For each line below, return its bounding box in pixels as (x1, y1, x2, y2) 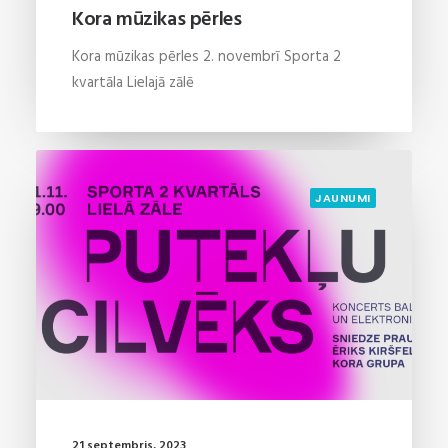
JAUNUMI (315, 190, 371, 206)
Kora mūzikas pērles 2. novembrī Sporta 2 (72, 44, 341, 69)
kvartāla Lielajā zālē (72, 70, 194, 95)
